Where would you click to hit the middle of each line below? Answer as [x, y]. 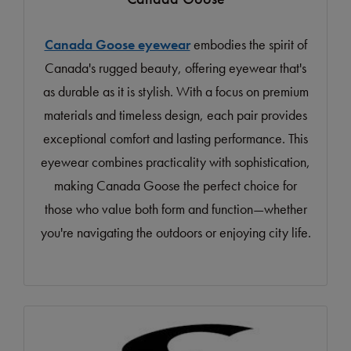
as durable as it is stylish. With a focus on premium [175, 92]
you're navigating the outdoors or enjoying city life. [175, 233]
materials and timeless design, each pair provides [175, 115]
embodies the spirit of [248, 45]
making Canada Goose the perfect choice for [175, 186]
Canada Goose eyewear [117, 45]
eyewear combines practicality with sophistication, [175, 162]
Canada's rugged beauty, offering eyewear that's [175, 68]
